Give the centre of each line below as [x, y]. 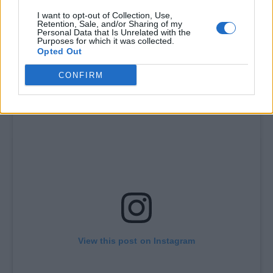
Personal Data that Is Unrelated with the [114, 32]
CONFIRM [81, 75]
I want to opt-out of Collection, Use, [105, 15]
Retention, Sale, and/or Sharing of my [110, 24]
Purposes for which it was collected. [106, 41]
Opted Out [60, 51]
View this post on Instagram [136, 240]
